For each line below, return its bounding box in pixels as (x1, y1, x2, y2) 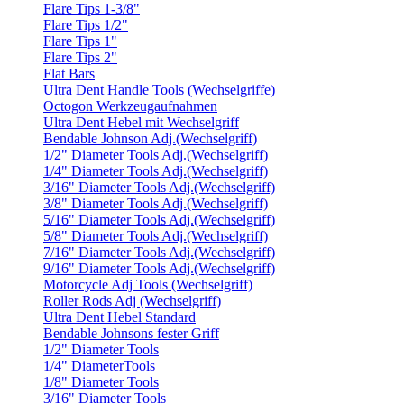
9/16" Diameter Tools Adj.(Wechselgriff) (43, 261, 275, 276)
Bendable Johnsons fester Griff (43, 326, 219, 341)
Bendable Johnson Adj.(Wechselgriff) (43, 131, 257, 146)
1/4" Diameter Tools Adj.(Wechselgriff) (43, 163, 268, 179)
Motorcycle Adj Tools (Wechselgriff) (43, 277, 252, 292)
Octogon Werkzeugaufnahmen (43, 98, 217, 114)
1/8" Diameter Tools (43, 374, 159, 390)
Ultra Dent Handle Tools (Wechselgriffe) (43, 82, 275, 97)
